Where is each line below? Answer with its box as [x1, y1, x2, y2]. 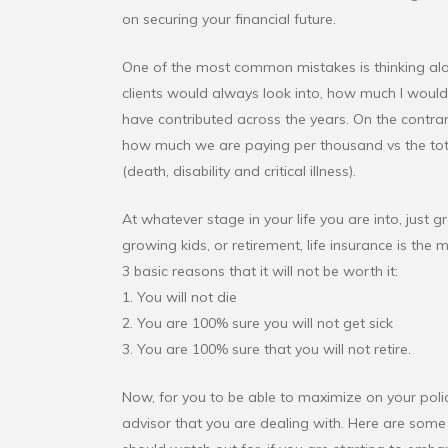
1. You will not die [122, 288, 237, 307]
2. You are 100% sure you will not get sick [122, 314, 393, 333]
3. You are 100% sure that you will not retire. [122, 340, 411, 359]
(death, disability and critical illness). [122, 162, 356, 181]
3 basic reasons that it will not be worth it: [122, 262, 398, 281]
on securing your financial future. [122, 10, 336, 29]
